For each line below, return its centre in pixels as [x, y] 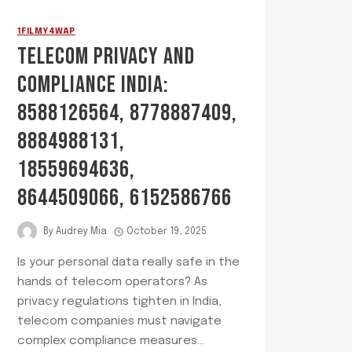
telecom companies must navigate [119, 322]
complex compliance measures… [110, 341]
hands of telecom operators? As [112, 282]
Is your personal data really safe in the [128, 263]
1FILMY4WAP [46, 32]
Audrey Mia [81, 231]
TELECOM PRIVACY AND [106, 57]
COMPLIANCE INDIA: [93, 85]
